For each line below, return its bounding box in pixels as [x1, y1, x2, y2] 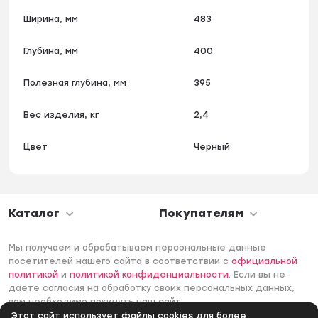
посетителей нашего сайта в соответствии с [9, 256, 232, 267]
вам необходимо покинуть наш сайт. [9, 297, 184, 307]
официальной [231, 256, 298, 267]
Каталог [9, 207, 60, 221]
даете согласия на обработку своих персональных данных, [9, 283, 295, 294]
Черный [194, 142, 231, 153]
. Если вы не [229, 270, 286, 280]
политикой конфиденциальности [70, 270, 229, 280]
